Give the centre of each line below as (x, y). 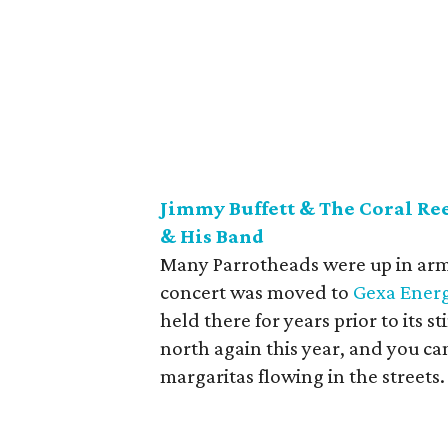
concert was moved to (256, 292)
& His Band (212, 236)
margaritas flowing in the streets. (302, 376)
